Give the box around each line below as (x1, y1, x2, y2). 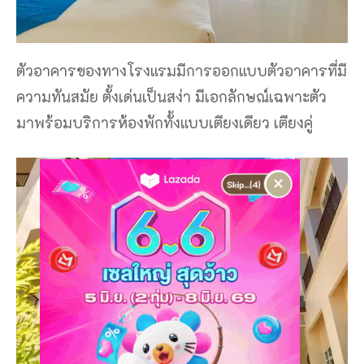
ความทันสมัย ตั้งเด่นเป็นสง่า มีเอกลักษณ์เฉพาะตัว (16, 86, 327, 106)
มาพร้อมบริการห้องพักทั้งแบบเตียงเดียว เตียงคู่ (16, 112, 313, 132)
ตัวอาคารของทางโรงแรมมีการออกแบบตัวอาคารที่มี (16, 60, 347, 80)
